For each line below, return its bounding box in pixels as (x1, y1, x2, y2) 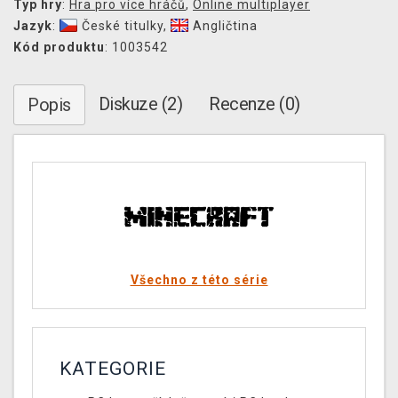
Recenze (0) (209, 93, 300, 115)
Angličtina (193, 19, 258, 34)
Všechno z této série (130, 273, 268, 288)
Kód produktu (13, 40, 105, 55)
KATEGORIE (60, 358, 166, 380)
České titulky (82, 19, 163, 34)
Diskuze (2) (98, 93, 182, 115)
